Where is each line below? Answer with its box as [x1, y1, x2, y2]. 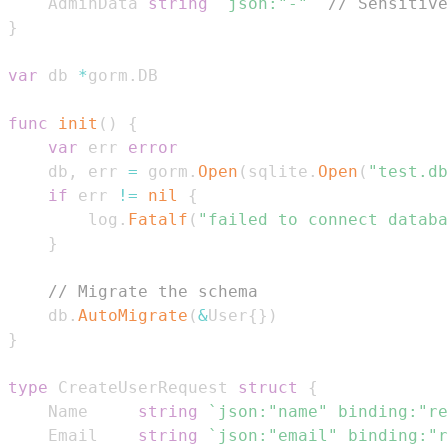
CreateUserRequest [48, 377, 238, 397]
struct [238, 377, 298, 397]
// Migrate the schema [48, 281, 258, 301]
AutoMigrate [78, 305, 188, 325]
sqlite [248, 161, 308, 181]
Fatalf [128, 209, 188, 229]
